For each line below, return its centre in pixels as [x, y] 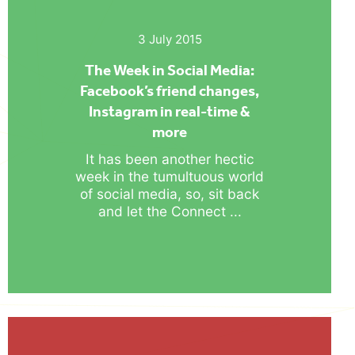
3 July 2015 [170, 39]
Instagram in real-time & [170, 111]
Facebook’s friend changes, [170, 90]
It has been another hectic [170, 158]
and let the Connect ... [170, 211]
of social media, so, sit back [170, 193]
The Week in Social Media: [170, 70]
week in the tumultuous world [170, 176]
